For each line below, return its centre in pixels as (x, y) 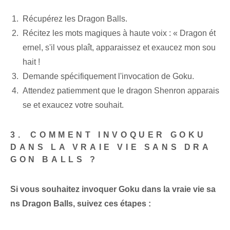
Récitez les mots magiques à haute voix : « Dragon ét (119, 33)
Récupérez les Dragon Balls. (75, 19)
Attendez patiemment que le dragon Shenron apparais (121, 91)
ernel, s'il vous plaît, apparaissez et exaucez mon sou (119, 48)
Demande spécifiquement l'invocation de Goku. (108, 76)
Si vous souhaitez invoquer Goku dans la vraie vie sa (113, 189)
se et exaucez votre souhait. (73, 105)
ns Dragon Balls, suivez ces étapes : (81, 204)
